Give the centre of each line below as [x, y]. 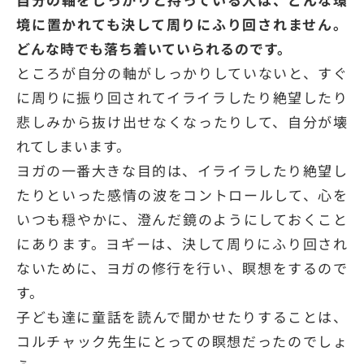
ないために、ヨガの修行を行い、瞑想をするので [182, 268]
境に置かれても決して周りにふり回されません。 [182, 24]
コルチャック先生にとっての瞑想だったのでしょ [182, 341]
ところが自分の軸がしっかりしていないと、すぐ [182, 73]
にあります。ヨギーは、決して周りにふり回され [182, 244]
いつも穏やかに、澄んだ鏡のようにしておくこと [182, 219]
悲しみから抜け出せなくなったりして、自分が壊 [182, 122]
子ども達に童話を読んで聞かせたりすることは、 [182, 317]
